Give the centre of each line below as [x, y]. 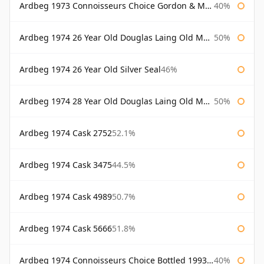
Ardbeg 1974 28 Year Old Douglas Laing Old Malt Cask [111, 101]
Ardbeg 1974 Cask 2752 [66, 133]
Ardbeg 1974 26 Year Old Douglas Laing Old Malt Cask [111, 38]
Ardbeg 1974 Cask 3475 [66, 165]
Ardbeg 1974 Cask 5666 [66, 229]
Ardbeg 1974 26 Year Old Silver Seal [90, 70]
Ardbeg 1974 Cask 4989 [66, 197]
